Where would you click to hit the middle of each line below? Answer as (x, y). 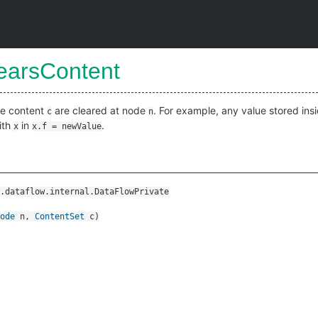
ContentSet (60, 216)
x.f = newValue (67, 126)
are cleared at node (100, 110)
